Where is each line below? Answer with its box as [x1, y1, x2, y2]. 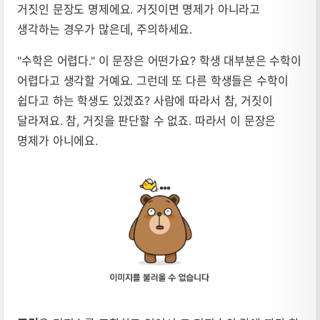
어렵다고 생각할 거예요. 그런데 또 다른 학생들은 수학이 [17, 73, 289, 88]
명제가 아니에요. [17, 133, 98, 148]
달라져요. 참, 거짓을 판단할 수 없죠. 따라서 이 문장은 [17, 113, 276, 128]
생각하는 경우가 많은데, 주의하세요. [17, 21, 193, 36]
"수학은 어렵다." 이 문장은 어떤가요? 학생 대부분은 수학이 [17, 53, 301, 68]
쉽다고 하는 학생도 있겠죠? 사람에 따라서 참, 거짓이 [17, 93, 273, 108]
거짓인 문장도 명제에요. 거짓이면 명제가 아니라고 [17, 1, 261, 16]
